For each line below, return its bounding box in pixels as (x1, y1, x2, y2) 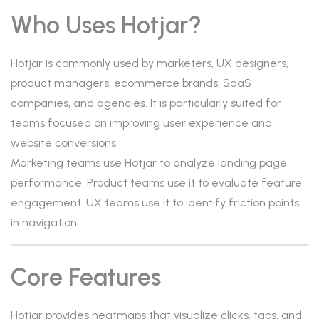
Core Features (11, 263, 161, 292)
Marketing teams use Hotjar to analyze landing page (11, 156, 287, 169)
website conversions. (11, 136, 118, 150)
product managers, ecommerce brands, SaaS (11, 76, 251, 90)
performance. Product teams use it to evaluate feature (11, 176, 302, 189)
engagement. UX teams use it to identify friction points (11, 196, 299, 209)
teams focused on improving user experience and (11, 116, 272, 130)
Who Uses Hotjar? (11, 11, 202, 40)
